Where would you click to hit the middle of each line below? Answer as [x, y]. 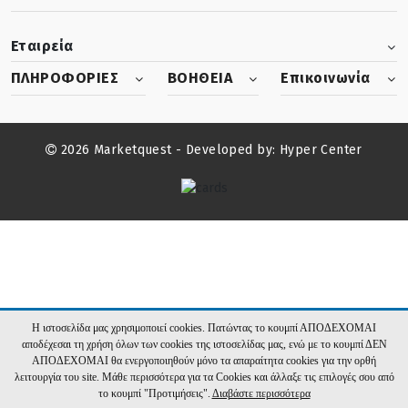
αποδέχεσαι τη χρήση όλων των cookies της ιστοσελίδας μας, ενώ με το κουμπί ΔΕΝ [204, 344]
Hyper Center [321, 150]
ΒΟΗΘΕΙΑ [200, 78]
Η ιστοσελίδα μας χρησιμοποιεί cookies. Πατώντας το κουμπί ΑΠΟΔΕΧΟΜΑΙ [204, 328]
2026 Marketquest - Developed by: [168, 150]
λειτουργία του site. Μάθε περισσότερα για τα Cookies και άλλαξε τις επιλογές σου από [204, 377]
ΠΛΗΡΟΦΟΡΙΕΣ [65, 78]
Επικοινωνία [326, 78]
